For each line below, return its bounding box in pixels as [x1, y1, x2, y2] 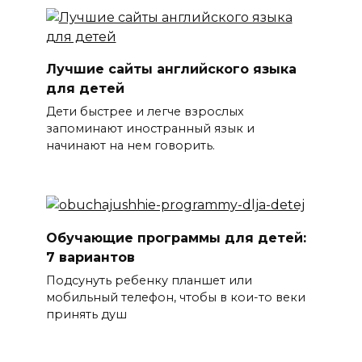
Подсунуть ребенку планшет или [45, 272, 252, 288]
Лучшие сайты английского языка [45, 61, 297, 77]
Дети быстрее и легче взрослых [45, 103, 244, 119]
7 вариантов [45, 249, 135, 265]
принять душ [45, 306, 127, 322]
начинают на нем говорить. [45, 137, 215, 153]
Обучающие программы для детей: [45, 229, 306, 246]
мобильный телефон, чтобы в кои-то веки [45, 289, 305, 305]
